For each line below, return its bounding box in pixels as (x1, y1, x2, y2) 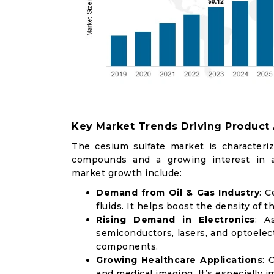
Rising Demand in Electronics (96, 214, 255, 225)
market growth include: (72, 168, 182, 179)
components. (96, 241, 158, 252)
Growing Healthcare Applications (96, 254, 263, 265)
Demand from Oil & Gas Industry (96, 187, 260, 198)
